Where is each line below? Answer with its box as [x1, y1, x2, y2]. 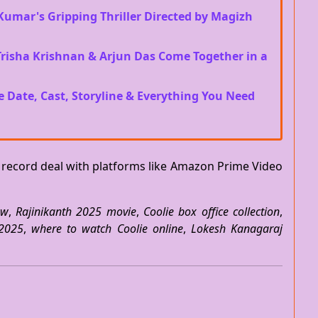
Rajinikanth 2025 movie [15, 204, 136, 219]
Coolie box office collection [143, 204, 280, 219]
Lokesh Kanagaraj [190, 221, 283, 236]
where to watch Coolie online [31, 221, 183, 236]
